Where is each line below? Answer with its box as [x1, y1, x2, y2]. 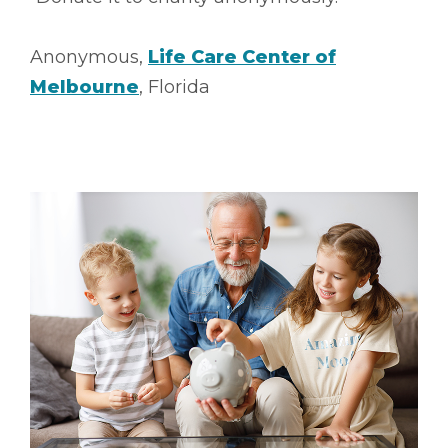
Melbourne [30, 75, 139, 98]
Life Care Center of [148, 45, 336, 68]
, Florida [139, 75, 210, 98]
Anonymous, [30, 45, 148, 68]
